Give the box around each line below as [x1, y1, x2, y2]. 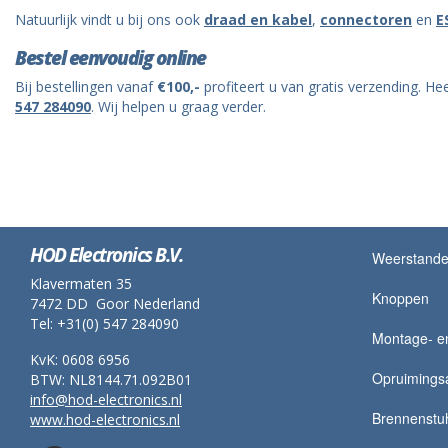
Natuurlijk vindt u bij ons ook [15, 10, 204, 30]
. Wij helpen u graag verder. [91, 97, 266, 117]
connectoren [320, 10, 412, 30]
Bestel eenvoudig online [15, 44, 206, 72]
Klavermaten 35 [30, 273, 132, 293]
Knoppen [371, 287, 429, 308]
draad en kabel [204, 10, 312, 30]
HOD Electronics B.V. [30, 240, 182, 268]
